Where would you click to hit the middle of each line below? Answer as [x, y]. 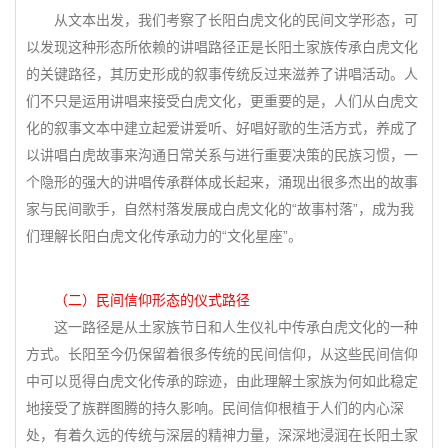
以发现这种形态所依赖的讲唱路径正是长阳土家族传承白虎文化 [222, 47]
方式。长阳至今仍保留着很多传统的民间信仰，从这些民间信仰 [222, 354]
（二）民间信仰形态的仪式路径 [138, 300]
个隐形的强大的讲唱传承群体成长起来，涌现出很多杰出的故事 [222, 182]
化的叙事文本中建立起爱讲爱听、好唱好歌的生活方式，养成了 [222, 128]
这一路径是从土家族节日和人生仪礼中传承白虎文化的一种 [222, 327]
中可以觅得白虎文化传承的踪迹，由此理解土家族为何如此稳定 [222, 381]
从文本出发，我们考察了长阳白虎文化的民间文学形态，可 [222, 20]
